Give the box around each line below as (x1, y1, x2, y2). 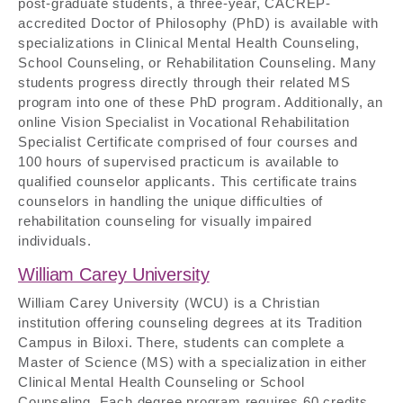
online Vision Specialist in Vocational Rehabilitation (18, 113, 350, 130)
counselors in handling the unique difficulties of (18, 193, 324, 209)
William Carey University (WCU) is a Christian (18, 295, 320, 311)
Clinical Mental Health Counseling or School (18, 374, 305, 390)
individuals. (18, 232, 92, 248)
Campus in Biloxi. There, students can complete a (18, 335, 345, 351)
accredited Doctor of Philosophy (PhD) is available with (18, 14, 379, 31)
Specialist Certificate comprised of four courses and (18, 133, 358, 149)
